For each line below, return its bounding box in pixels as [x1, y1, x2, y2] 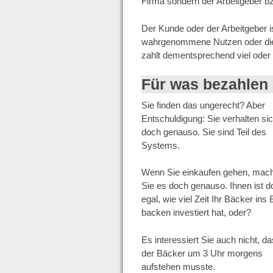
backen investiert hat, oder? [141, 207, 251, 218]
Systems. [141, 140, 180, 151]
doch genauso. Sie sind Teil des [141, 126, 266, 137]
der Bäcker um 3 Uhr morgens [141, 247, 263, 258]
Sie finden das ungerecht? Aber [141, 99, 265, 110]
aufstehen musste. [141, 261, 215, 272]
